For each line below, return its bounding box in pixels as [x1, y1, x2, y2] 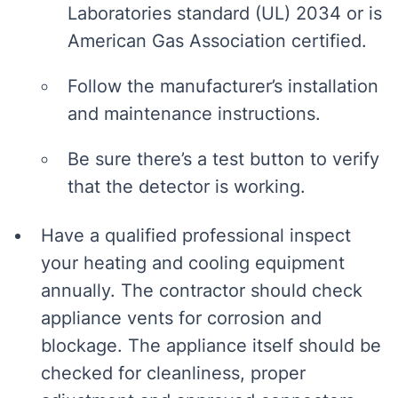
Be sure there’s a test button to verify [68, 148, 379, 170]
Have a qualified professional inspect [41, 225, 351, 246]
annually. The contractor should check [41, 280, 362, 301]
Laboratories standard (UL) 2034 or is [68, 3, 382, 24]
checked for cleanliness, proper [41, 362, 306, 384]
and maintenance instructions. [68, 103, 321, 124]
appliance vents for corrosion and [41, 307, 322, 329]
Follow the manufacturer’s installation [68, 76, 378, 97]
